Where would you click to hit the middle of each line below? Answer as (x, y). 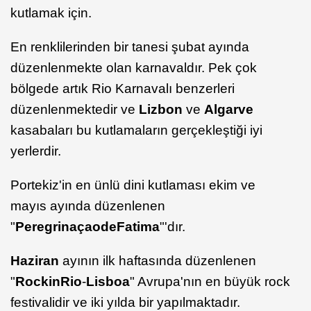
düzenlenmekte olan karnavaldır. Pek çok (134, 68)
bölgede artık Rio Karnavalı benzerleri (123, 89)
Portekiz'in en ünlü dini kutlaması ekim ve (133, 185)
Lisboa (108, 281)
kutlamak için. (51, 13)
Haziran (35, 261)
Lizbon (161, 109)
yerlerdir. (36, 151)
